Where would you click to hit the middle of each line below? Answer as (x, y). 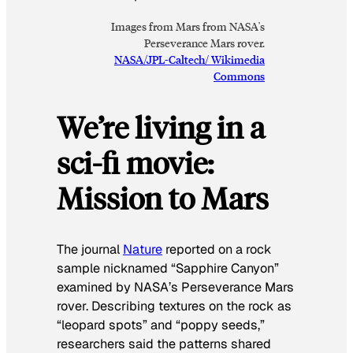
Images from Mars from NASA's (188, 26)
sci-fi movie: (135, 162)
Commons (239, 76)
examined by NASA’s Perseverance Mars (175, 288)
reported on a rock (217, 250)
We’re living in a (161, 126)
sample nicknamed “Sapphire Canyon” (168, 269)
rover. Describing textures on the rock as (174, 307)
